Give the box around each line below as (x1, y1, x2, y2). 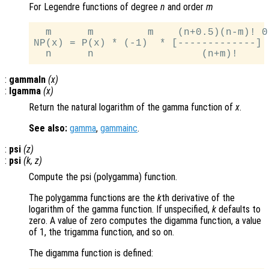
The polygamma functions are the (29, 192, 157, 204)
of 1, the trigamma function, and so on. (29, 226, 174, 238)
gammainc (100, 122, 138, 134)
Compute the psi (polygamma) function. (29, 171, 177, 183)
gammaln (9, 74, 46, 86)
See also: (29, 122, 67, 134)
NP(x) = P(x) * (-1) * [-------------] (34, 38, 262, 49)
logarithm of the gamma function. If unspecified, (29, 204, 212, 216)
